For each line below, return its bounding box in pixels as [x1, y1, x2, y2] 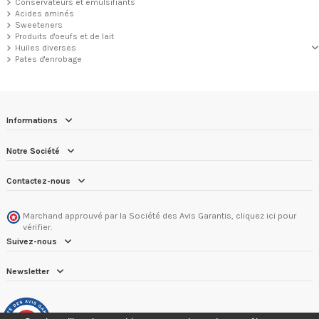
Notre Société [6, 145, 60, 156]
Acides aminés [15, 8, 74, 19]
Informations [6, 115, 58, 126]
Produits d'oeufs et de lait [15, 31, 114, 41]
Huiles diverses [15, 42, 76, 53]
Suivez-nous [6, 236, 57, 246]
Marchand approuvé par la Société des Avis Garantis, [23, 210, 236, 221]
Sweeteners [15, 19, 63, 30]
